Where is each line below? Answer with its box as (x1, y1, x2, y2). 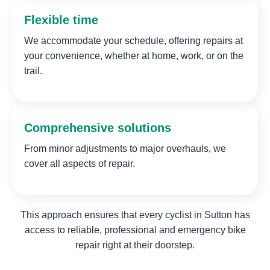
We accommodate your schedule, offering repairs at (24, 36, 243, 46)
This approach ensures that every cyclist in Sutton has (20, 210, 250, 221)
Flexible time (24, 13, 99, 27)
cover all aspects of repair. (24, 159, 136, 169)
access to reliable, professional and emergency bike (24, 225, 246, 236)
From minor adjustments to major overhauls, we (24, 143, 227, 154)
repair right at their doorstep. (75, 240, 195, 251)
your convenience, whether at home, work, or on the (24, 51, 244, 61)
